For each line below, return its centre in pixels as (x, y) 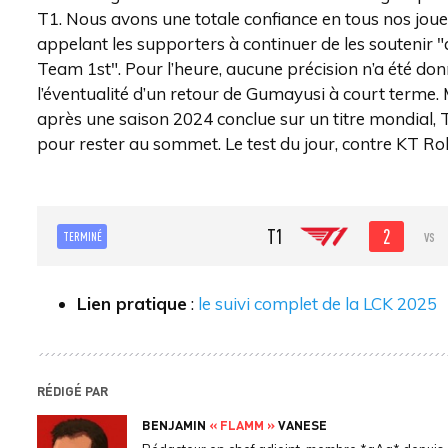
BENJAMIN (175, 424)
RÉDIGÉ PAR (72, 390)
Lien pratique (132, 303)
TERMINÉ (82, 235)
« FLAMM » (242, 424)
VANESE (301, 424)
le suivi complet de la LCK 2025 (317, 303)
